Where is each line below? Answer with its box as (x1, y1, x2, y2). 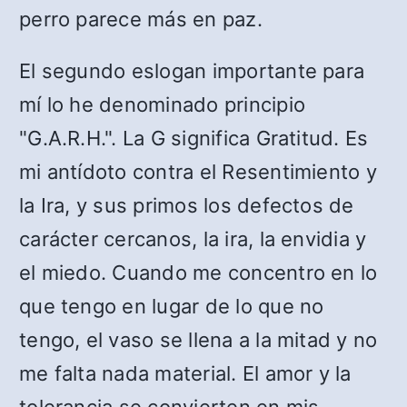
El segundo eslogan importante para (19, 59, 365, 84)
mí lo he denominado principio (19, 93, 306, 117)
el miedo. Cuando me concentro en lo (19, 261, 378, 285)
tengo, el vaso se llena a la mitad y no (19, 328, 378, 352)
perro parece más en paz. (19, 7, 263, 32)
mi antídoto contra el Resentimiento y (19, 160, 377, 184)
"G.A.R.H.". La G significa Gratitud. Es (19, 126, 369, 151)
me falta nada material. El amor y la (19, 362, 352, 386)
